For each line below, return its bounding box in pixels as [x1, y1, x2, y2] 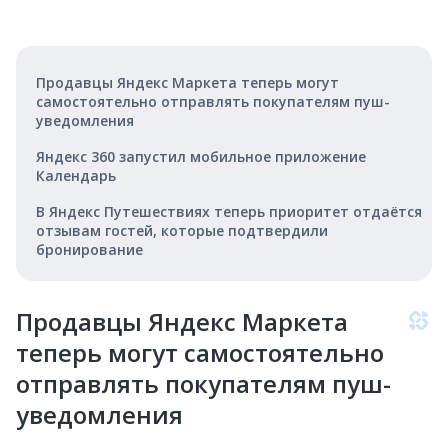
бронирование [36, 240, 143, 259]
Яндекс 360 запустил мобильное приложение [36, 147, 366, 166]
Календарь [36, 166, 116, 185]
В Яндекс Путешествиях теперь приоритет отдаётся [36, 202, 422, 221]
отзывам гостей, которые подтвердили [36, 221, 328, 240]
